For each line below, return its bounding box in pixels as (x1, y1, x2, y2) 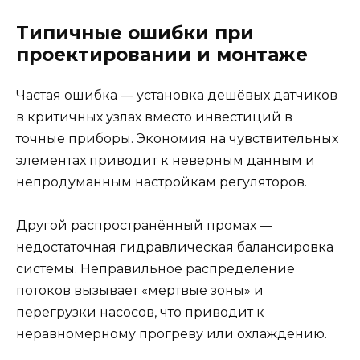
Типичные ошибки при (16, 22, 254, 45)
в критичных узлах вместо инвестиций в (16, 109, 292, 125)
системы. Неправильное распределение (16, 261, 295, 277)
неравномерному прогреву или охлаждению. (16, 326, 327, 342)
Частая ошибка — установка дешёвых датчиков (16, 88, 337, 104)
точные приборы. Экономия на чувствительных (16, 131, 338, 147)
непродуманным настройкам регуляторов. (16, 174, 307, 190)
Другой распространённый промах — (16, 218, 272, 234)
